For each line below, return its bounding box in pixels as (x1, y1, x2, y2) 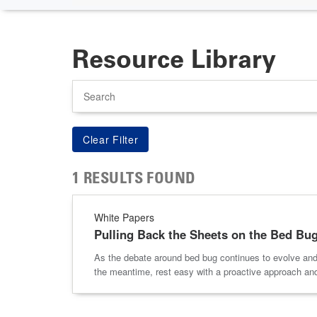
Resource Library (72, 43, 276, 74)
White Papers (94, 209, 154, 224)
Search (72, 79, 99, 92)
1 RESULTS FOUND (72, 171, 196, 188)
